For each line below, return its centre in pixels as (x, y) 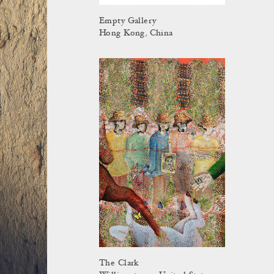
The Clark (119, 264)
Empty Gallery (128, 22)
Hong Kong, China (136, 34)
